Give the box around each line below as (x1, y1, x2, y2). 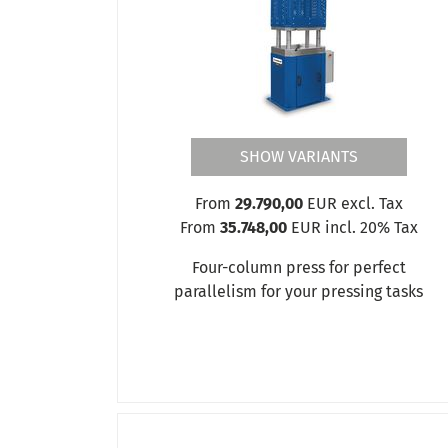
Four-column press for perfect (191, 257, 406, 277)
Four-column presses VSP (164, 87, 344, 107)
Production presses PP (164, 63, 325, 83)
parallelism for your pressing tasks (174, 281, 424, 301)
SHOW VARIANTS (239, 146, 358, 166)
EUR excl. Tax (302, 193, 403, 213)
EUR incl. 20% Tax (286, 217, 418, 237)
